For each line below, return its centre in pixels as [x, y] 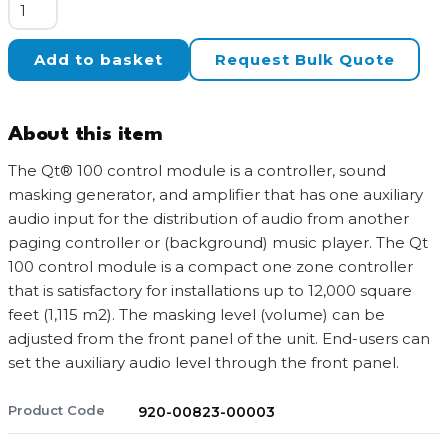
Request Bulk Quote [304, 59]
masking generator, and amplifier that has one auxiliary [215, 194]
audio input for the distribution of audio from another [208, 218]
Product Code [56, 410]
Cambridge [49, 25]
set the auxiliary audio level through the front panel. [203, 362]
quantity [39, 97]
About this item [85, 135]
